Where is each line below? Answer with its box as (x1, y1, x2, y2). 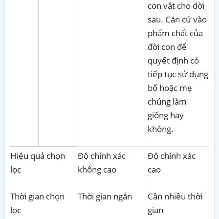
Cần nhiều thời (148, 190, 202, 202)
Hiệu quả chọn (10, 150, 65, 161)
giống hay (148, 109, 184, 121)
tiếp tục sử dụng (148, 68, 208, 80)
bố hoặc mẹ (148, 82, 192, 93)
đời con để (148, 41, 187, 52)
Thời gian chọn (10, 190, 65, 202)
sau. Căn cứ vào (148, 13, 207, 25)
